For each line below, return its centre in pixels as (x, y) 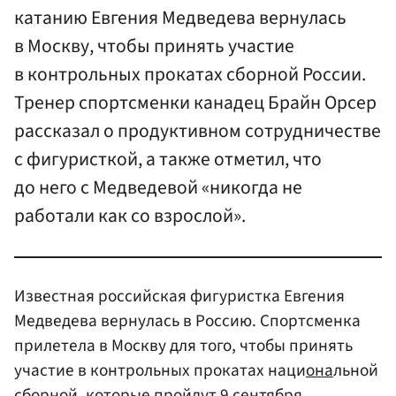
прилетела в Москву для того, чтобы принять (183, 345)
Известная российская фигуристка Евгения (179, 296)
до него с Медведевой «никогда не (158, 188)
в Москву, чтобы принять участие (154, 47)
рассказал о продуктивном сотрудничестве (198, 132)
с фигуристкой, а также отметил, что (168, 160)
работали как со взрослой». (130, 217)
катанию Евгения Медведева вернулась (180, 19)
